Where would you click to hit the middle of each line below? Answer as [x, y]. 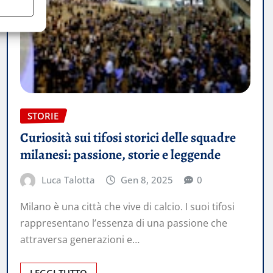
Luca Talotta [68, 180]
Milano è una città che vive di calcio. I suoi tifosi [127, 206]
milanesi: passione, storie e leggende [120, 155]
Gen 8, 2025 [147, 180]
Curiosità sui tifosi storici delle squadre [128, 138]
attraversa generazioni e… [80, 239]
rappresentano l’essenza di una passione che [124, 223]
